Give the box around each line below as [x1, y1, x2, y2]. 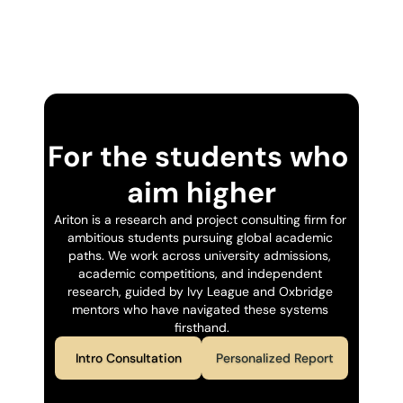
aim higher [127, 174, 276, 211]
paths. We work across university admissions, [68, 247, 331, 264]
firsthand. [174, 319, 229, 336]
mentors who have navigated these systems [71, 301, 328, 318]
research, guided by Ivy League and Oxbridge [67, 283, 333, 300]
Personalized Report [216, 350, 334, 366]
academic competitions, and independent [77, 265, 322, 282]
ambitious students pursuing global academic [67, 229, 333, 246]
